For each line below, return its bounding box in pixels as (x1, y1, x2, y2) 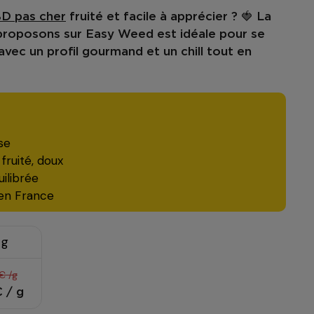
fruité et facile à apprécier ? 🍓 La (66, 11, 271, 22)
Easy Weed (86, 29, 153, 40)
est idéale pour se (153, 29, 265, 40)
